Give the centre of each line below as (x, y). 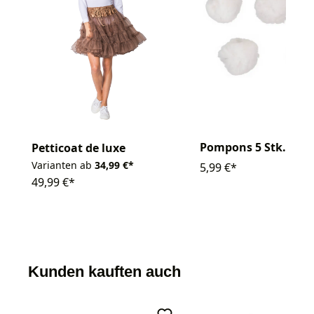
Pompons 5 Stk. (243, 148)
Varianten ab (62, 165)
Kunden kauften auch (104, 272)
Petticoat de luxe (78, 148)
